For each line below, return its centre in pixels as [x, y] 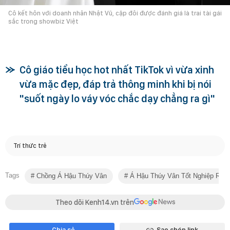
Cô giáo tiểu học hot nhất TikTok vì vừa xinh [117, 70]
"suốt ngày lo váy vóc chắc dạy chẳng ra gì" [117, 98]
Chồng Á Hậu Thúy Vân [71, 176]
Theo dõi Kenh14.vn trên [94, 202]
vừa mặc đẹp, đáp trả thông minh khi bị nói [116, 84]
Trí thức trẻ [30, 146]
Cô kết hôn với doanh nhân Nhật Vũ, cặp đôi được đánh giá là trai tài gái [115, 13]
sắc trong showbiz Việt [43, 21]
